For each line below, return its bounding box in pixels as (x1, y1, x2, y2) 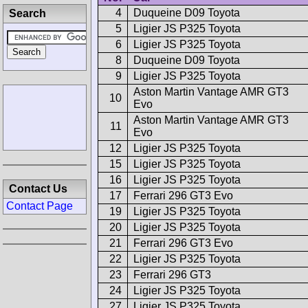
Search (9, 8, 46, 19)
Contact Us (9, 183, 67, 195)
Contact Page (6, 200, 73, 212)
